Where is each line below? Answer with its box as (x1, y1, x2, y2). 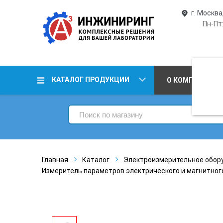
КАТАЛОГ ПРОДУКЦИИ (51, 76, 129, 84)
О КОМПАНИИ (167, 76, 214, 84)
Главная (41, 156, 68, 164)
